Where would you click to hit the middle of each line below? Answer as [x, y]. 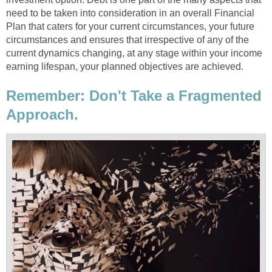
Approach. [42, 114]
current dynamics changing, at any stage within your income [134, 53]
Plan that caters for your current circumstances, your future [130, 26]
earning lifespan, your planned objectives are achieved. [125, 66]
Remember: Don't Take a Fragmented [134, 95]
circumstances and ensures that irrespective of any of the [127, 39]
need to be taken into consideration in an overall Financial [130, 13]
